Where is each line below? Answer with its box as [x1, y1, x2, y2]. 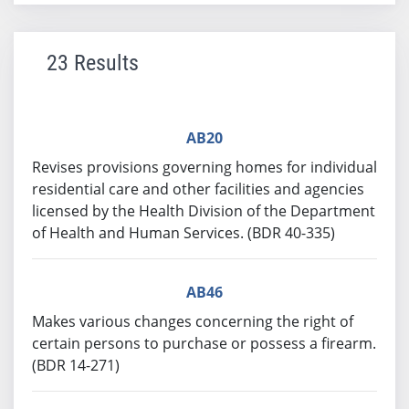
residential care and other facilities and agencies [32, 179, 364, 199]
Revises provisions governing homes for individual [32, 157, 377, 177]
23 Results [47, 50, 139, 76]
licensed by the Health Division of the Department [32, 201, 375, 221]
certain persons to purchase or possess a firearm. [32, 333, 376, 353]
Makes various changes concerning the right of [32, 311, 353, 331]
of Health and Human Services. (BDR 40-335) [32, 223, 335, 243]
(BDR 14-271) [32, 355, 120, 375]
